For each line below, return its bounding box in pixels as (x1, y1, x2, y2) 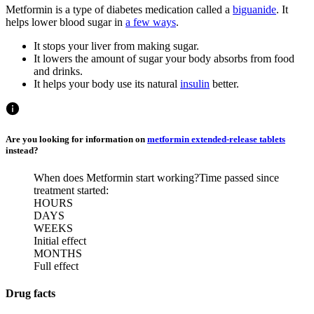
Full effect (34, 259, 78, 272)
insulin (180, 77, 210, 90)
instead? (6, 144, 39, 156)
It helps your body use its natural (34, 77, 180, 90)
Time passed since (199, 171, 279, 184)
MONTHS (34, 247, 82, 259)
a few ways (125, 15, 176, 28)
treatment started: (34, 184, 109, 196)
